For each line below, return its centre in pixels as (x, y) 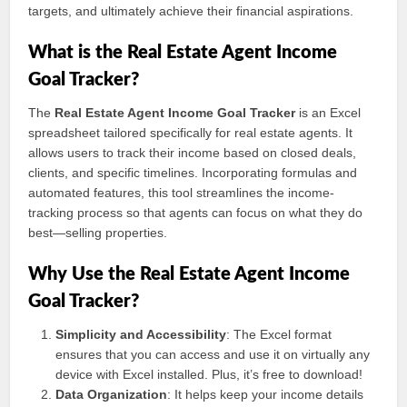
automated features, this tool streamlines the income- (182, 193)
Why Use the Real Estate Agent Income (189, 274)
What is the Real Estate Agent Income (183, 53)
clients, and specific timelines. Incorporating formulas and (193, 173)
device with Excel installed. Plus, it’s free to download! (209, 374)
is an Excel (328, 113)
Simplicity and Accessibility (141, 334)
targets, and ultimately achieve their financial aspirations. (191, 11)
